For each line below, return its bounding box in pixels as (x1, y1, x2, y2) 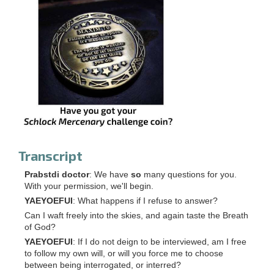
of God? (24, 222, 56, 232)
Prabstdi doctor (24, 169, 89, 179)
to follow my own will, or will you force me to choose (24, 248, 223, 258)
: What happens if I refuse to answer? (73, 196, 218, 206)
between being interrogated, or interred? (24, 260, 181, 270)
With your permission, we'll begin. (24, 181, 154, 191)
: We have (89, 169, 131, 179)
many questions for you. (141, 169, 237, 179)
